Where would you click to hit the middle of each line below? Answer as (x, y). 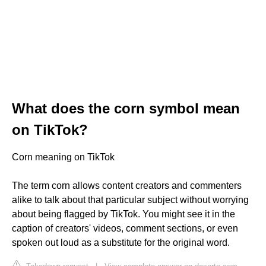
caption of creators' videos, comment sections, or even (125, 228)
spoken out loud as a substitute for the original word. (121, 242)
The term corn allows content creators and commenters (127, 185)
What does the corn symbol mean (126, 108)
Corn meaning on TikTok (63, 157)
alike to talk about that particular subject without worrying (130, 199)
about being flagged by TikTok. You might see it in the (123, 214)
